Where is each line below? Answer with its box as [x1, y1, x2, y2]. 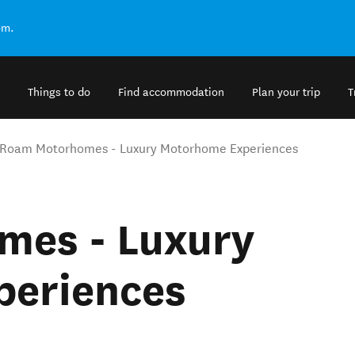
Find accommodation [118, 86, 224, 100]
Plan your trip [252, 86, 320, 100]
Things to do [28, 86, 90, 100]
